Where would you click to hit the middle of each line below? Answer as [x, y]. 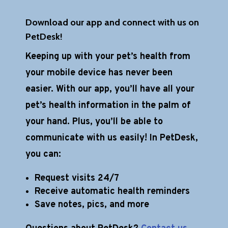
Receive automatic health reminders [112, 192]
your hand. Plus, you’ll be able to [94, 122]
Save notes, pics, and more [92, 205]
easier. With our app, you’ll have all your [110, 90]
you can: [43, 155]
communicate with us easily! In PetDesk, [112, 138]
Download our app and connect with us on [112, 23]
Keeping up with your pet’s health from [108, 57]
